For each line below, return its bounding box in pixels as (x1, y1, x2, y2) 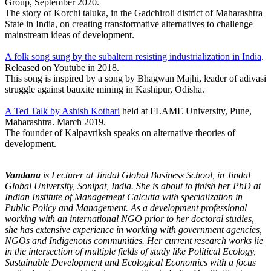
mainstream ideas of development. (5, 29, 142, 40)
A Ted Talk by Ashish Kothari (5, 105, 120, 116)
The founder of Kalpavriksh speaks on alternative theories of (5, 127, 235, 138)
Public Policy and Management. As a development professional (5, 202, 247, 213)
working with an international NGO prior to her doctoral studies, (5, 213, 254, 224)
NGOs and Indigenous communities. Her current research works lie (5, 235, 263, 246)
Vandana (5, 169, 43, 180)
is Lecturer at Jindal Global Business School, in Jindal (43, 169, 250, 180)
